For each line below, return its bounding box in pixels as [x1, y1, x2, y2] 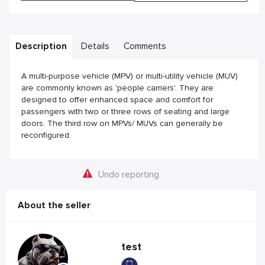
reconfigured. [21, 130, 71, 140]
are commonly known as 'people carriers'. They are [21, 83, 214, 93]
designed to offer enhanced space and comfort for [21, 95, 213, 105]
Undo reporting [98, 169, 159, 180]
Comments [124, 41, 166, 52]
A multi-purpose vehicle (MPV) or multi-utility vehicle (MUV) [21, 71, 238, 81]
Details [81, 41, 109, 52]
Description [15, 41, 67, 52]
